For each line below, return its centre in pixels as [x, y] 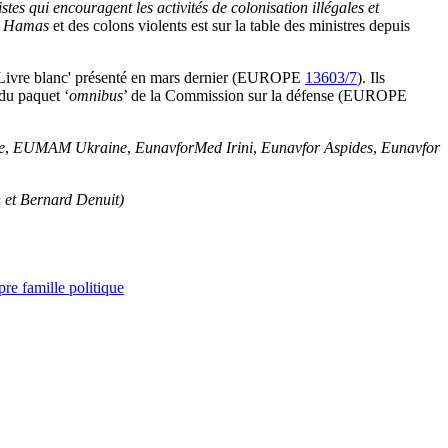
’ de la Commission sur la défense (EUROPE [265, 96]
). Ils [371, 78]
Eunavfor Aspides [317, 148]
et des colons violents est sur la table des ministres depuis [229, 26]
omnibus [96, 96]
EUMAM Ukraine [70, 148]
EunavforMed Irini [194, 148]
